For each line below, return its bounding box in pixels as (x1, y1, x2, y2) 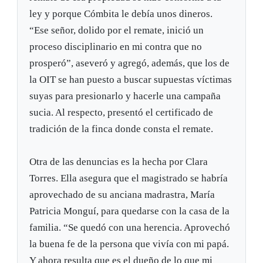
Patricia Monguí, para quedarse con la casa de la (29, 205, 230, 217)
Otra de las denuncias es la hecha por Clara (29, 156, 208, 168)
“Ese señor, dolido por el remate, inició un (29, 25, 204, 36)
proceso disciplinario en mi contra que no (29, 41, 203, 53)
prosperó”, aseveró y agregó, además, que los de (29, 58, 230, 69)
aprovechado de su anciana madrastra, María (29, 189, 215, 201)
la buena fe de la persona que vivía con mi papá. (29, 238, 230, 250)
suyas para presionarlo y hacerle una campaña (29, 90, 221, 102)
